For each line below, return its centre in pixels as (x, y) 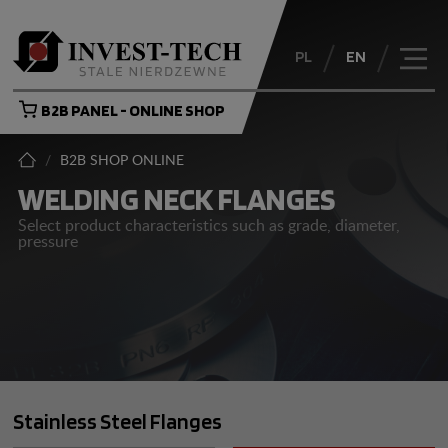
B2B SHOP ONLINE (121, 161)
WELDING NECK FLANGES (176, 198)
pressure (47, 241)
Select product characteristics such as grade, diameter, (208, 225)
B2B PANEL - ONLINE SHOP (133, 111)
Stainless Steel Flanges (118, 420)
